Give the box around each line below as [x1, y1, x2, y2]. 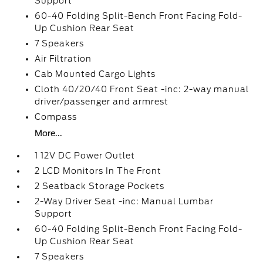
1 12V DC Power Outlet [35, 151, 136, 160]
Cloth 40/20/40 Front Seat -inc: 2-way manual [35, 85, 249, 94]
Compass [35, 112, 77, 122]
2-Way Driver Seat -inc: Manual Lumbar [35, 197, 214, 206]
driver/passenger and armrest [35, 97, 169, 106]
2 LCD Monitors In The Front [35, 166, 162, 176]
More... [35, 129, 63, 138]
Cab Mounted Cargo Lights [35, 69, 156, 79]
